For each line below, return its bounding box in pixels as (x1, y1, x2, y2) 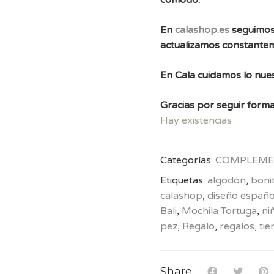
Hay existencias (160, 114, 232, 127)
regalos (219, 220, 254, 233)
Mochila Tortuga (181, 205, 257, 218)
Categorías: (160, 154, 215, 167)
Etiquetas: (160, 174, 207, 187)
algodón (207, 174, 246, 187)
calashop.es (174, 24, 229, 37)
